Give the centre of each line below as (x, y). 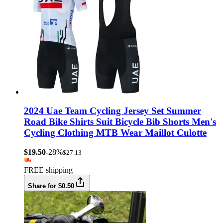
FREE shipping (48, 170)
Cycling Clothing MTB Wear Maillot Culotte (115, 133)
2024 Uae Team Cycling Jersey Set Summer (112, 111)
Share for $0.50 (51, 186)
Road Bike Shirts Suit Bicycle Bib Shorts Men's (120, 122)
